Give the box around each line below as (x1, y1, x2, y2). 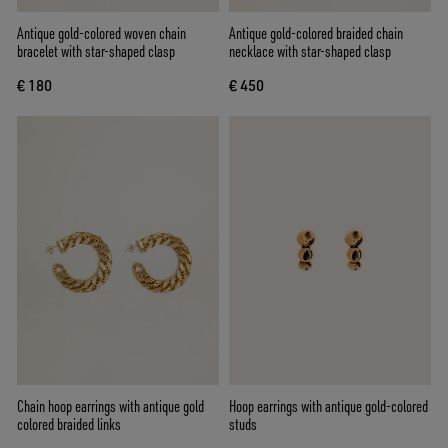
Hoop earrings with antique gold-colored (229, 396, 428, 417)
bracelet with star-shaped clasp (17, 40, 175, 61)
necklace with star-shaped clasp (229, 40, 391, 61)
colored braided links (17, 414, 121, 435)
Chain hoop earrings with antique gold (17, 396, 204, 417)
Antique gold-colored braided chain (229, 22, 403, 43)
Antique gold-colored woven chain (17, 22, 186, 43)
